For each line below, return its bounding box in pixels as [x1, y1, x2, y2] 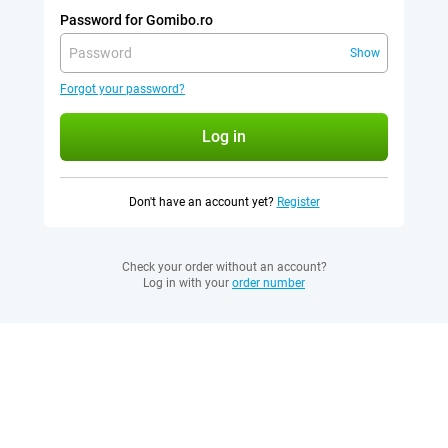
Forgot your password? [60, 82, 185, 96]
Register [276, 195, 320, 209]
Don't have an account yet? [128, 195, 274, 209]
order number [232, 276, 305, 290]
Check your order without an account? [121, 260, 327, 274]
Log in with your [143, 276, 229, 290]
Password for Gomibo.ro [60, 12, 213, 28]
